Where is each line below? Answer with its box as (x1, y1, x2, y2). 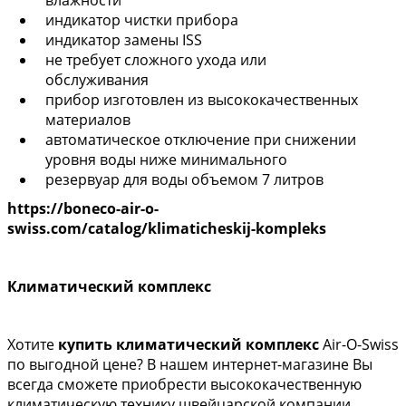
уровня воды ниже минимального (45, 150, 287, 169)
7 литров (262, 169, 324, 189)
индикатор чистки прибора (45, 10, 238, 30)
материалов (45, 110, 130, 130)
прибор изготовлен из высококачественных (45, 90, 358, 110)
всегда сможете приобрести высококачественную (7, 374, 362, 394)
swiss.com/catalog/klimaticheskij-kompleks (7, 218, 326, 238)
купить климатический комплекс (58, 334, 323, 354)
